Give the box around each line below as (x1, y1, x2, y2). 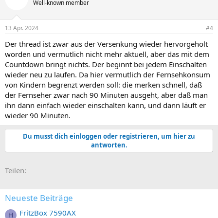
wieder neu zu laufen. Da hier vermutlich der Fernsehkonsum (5, 69, 210, 79)
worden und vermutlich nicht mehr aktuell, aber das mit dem (5, 49, 209, 59)
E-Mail (40, 164, 62, 174)
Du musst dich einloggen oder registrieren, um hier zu (23, 131, 195, 141)
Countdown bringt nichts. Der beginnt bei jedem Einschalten (5, 59, 207, 69)
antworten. (91, 140, 127, 149)
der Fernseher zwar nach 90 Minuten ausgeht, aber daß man (5, 90, 208, 100)
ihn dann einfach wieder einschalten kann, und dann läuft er (5, 100, 206, 110)
